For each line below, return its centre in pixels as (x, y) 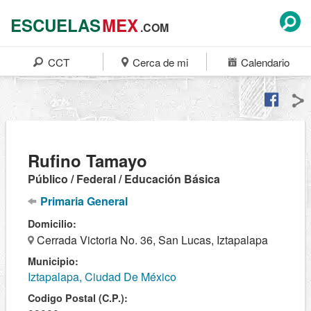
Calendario (263, 62)
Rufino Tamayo (87, 160)
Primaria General (83, 201)
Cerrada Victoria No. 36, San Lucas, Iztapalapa (151, 240)
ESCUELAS (56, 25)
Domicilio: (52, 224)
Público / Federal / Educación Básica (124, 179)
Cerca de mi (159, 62)
